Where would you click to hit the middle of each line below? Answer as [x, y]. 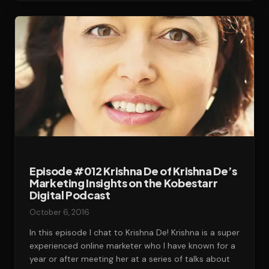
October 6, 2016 [59, 212]
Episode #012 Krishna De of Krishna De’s [133, 171]
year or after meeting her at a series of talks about [130, 259]
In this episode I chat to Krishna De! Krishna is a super [134, 232]
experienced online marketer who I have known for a [132, 246]
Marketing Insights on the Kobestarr [124, 183]
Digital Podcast [70, 195]
